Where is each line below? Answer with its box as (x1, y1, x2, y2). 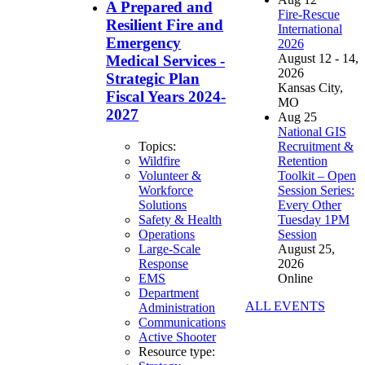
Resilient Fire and (106, 16, 224, 34)
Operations (139, 226, 196, 241)
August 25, (277, 241, 335, 256)
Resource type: (139, 344, 216, 358)
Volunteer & (139, 168, 202, 182)
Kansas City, (277, 80, 343, 95)
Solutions (139, 197, 187, 212)
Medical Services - (106, 52, 226, 70)
